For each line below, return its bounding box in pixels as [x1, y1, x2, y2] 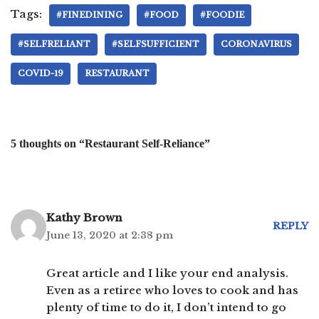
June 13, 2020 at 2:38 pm [46, 229, 173, 241]
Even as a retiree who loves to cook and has [46, 283, 298, 297]
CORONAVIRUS [221, 38, 292, 49]
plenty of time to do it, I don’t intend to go [46, 300, 286, 314]
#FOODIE [200, 9, 244, 20]
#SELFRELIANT [18, 38, 90, 49]
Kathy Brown [46, 210, 122, 224]
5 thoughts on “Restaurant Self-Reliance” [11, 137, 210, 150]
